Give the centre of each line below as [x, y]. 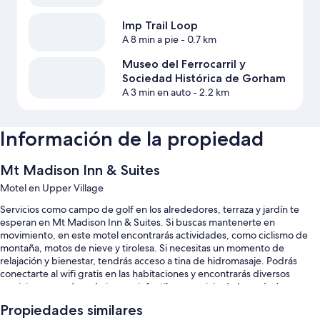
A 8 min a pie [150, 40]
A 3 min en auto [156, 92]
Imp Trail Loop [160, 26]
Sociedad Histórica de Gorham [204, 78]
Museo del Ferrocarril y [184, 64]
